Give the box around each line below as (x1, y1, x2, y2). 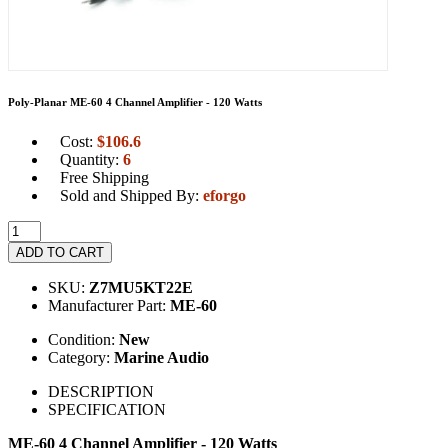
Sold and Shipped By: (60, 186, 203, 204)
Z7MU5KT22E (89, 278, 193, 296)
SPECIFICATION (48, 400, 166, 418)
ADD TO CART (16, 244, 104, 260)
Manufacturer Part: (48, 296, 170, 314)
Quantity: (60, 150, 123, 168)
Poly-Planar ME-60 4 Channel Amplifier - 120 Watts (8, 95, 262, 108)
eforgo (203, 186, 246, 204)
